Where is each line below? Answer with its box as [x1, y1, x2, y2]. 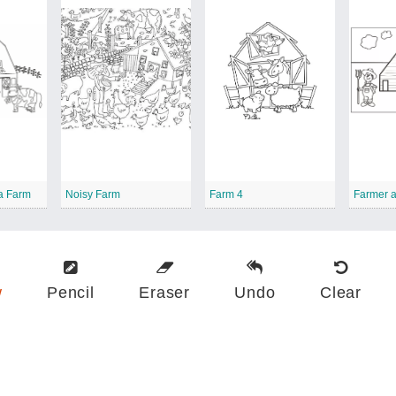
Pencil [47, 283, 95, 301]
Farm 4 [209, 187, 243, 201]
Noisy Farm [65, 187, 120, 201]
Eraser [139, 283, 190, 301]
